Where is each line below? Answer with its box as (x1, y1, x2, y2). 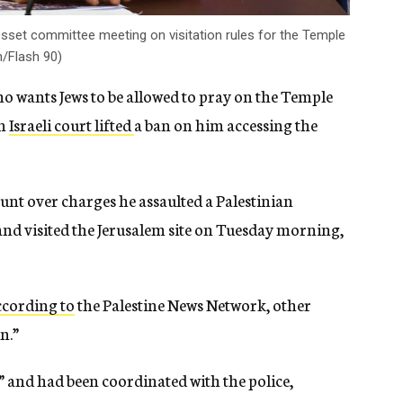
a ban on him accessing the (134, 112, 318, 137)
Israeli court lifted (9, 112, 134, 137)
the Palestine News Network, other (75, 292, 311, 317)
